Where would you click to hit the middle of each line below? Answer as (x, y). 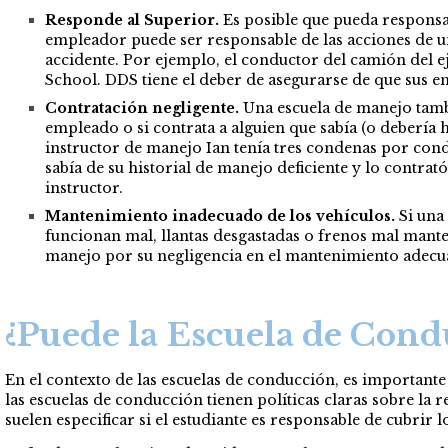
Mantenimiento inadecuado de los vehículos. (220, 215)
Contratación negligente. (142, 107)
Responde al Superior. (132, 19)
